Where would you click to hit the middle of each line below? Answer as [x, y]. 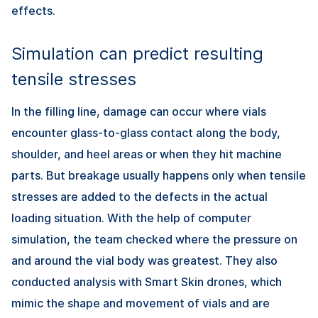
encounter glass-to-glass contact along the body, [146, 133]
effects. [33, 11]
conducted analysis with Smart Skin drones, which [147, 282]
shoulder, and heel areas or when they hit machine [147, 154]
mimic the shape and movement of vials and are [141, 303]
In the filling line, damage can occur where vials [139, 112]
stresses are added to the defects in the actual [139, 197]
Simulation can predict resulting [137, 54]
